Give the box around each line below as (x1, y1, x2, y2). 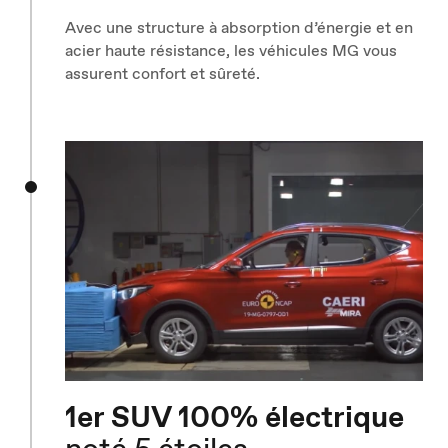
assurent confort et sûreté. (65, 63, 260, 85)
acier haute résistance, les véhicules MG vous (65, 40, 397, 62)
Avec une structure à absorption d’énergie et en (65, 17, 413, 39)
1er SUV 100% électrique (65, 397, 404, 437)
